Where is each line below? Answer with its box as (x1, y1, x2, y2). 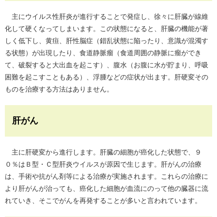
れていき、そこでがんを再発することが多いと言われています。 (5, 197, 201, 205)
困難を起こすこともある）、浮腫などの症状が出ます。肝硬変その (5, 73, 208, 81)
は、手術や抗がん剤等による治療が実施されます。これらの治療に (5, 172, 208, 181)
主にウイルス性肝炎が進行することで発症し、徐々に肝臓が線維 (5, 13, 208, 21)
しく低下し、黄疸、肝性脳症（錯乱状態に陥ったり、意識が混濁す (5, 37, 208, 45)
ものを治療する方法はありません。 (5, 85, 113, 93)
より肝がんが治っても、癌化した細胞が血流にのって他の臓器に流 (5, 185, 208, 193)
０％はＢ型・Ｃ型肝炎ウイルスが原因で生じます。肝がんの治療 (5, 160, 201, 169)
